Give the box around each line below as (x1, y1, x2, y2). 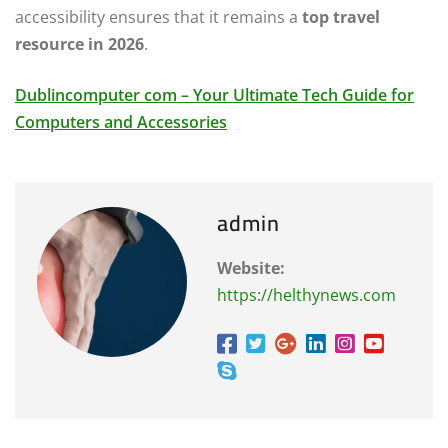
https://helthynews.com (217, 284, 396, 307)
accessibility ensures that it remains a (15, 6, 302, 29)
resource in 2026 (15, 33, 144, 56)
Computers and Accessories (15, 111, 227, 134)
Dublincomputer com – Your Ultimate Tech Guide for (15, 84, 414, 107)
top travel (302, 6, 380, 29)
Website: (217, 257, 285, 280)
